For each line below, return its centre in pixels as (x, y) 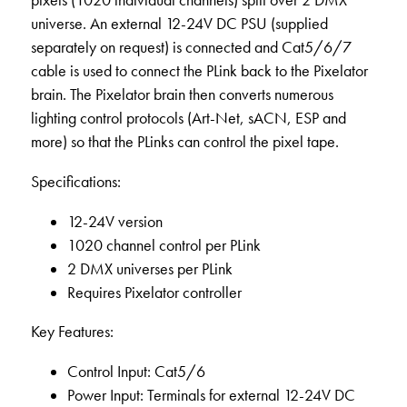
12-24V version (114, 221)
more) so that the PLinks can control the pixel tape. (184, 142)
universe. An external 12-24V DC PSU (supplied (179, 24)
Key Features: (72, 332)
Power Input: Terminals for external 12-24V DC (211, 395)
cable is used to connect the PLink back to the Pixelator (199, 71)
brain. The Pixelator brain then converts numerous (182, 95)
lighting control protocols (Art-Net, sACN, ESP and (188, 119)
